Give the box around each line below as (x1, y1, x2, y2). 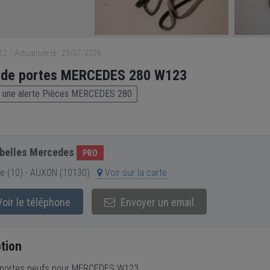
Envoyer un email (118, 196, 194, 209)
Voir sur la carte (102, 167, 168, 178)
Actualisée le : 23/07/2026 (13, 48, 101, 58)
